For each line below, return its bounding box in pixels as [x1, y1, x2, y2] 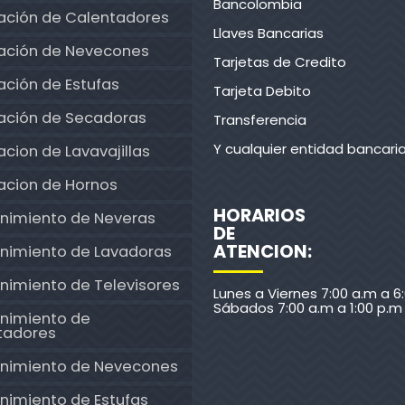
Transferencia [213, 109, 306, 129]
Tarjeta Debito [213, 80, 311, 100]
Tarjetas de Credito [213, 52, 346, 71]
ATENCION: [213, 239, 312, 264]
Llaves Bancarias [213, 23, 324, 42]
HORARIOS [213, 202, 306, 228]
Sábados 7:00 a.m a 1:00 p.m [213, 297, 402, 317]
